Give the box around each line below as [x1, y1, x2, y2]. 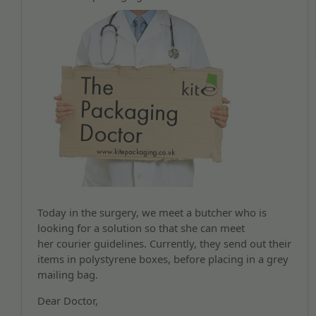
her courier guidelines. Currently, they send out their [37, 236, 291, 250]
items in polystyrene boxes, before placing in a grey [37, 251, 288, 266]
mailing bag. [37, 267, 98, 281]
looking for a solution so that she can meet [37, 220, 245, 235]
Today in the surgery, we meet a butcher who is [37, 205, 267, 219]
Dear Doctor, [37, 293, 98, 308]
